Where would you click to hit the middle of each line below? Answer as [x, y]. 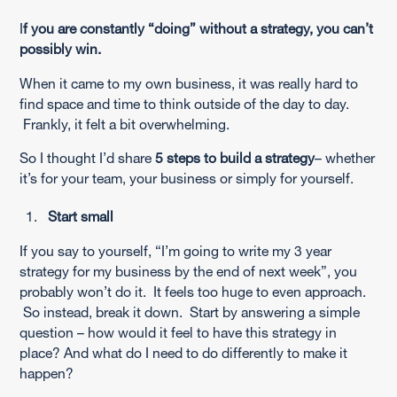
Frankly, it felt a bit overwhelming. [128, 124]
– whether [345, 158]
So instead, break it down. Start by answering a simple [190, 311]
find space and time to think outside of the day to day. [185, 103]
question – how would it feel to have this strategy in [179, 332]
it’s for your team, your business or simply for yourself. [187, 179]
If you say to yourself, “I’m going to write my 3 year [176, 250]
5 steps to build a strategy [235, 158]
